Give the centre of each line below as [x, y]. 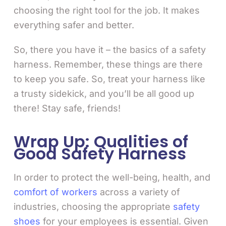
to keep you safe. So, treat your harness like [109, 79]
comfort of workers [55, 192]
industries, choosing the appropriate [93, 206]
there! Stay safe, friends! [67, 108]
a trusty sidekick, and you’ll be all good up [104, 93]
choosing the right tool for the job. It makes [107, 10]
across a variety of [139, 192]
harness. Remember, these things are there [108, 64]
